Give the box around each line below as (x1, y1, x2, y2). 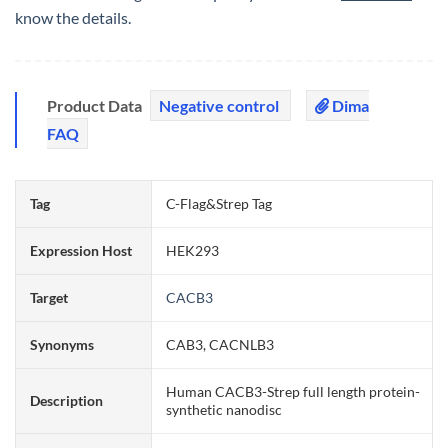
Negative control (159, 95, 282, 115)
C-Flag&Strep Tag (166, 194, 273, 212)
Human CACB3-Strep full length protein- (166, 382, 421, 400)
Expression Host (30, 241, 133, 259)
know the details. (15, 7, 131, 27)
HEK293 (166, 241, 220, 259)
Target (30, 288, 69, 306)
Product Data (47, 95, 145, 115)
